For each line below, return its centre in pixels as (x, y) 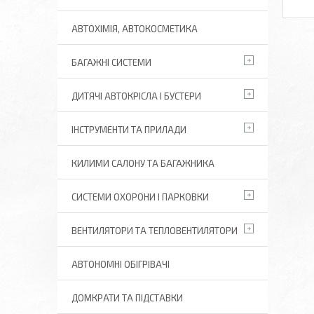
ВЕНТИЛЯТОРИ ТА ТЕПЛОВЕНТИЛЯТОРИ (155, 231)
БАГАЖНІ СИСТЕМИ (111, 62)
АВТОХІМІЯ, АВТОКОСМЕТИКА (135, 29)
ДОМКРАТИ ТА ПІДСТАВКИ (127, 298)
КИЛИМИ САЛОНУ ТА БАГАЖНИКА (143, 163)
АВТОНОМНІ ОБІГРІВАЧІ (121, 264)
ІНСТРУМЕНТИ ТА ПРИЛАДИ (129, 130)
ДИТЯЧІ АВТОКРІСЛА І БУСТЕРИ (136, 96)
